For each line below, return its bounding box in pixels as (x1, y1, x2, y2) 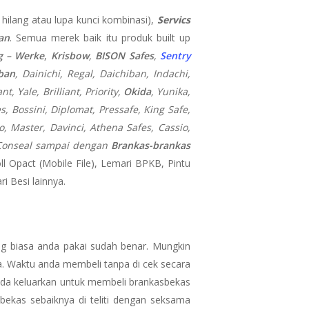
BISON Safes (95, 48, 154, 62)
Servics (157, 12, 190, 26)
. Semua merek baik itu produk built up (10, 30, 190, 44)
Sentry (159, 48, 190, 62)
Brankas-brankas (110, 138, 190, 152)
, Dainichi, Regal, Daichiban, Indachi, (14, 66, 190, 80)
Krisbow (50, 48, 89, 62)
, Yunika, (150, 84, 190, 98)
